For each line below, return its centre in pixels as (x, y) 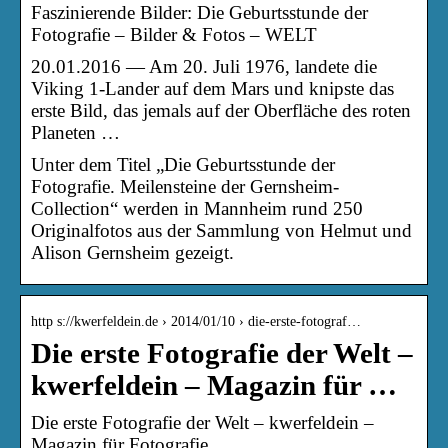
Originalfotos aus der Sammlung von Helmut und (221, 230)
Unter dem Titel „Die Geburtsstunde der (183, 164)
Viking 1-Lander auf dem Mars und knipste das (212, 88)
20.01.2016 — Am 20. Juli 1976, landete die (204, 66)
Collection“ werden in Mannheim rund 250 (197, 208)
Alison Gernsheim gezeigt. (132, 252)
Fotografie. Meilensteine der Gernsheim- (185, 186)
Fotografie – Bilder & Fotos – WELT (174, 34)
